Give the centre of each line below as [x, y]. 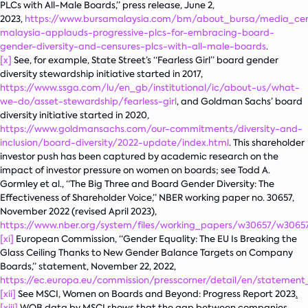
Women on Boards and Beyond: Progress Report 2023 [179, 294]
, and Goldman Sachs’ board [240, 101]
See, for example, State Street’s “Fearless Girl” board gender [145, 60]
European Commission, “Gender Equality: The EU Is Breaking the [155, 239]
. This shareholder [267, 143]
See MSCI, [39, 294]
